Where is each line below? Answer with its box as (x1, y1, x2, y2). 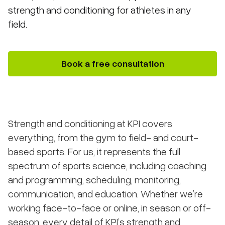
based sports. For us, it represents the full (8, 144, 180, 158)
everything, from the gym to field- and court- (8, 130, 198, 144)
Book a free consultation (61, 57, 164, 70)
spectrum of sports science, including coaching (8, 158, 206, 172)
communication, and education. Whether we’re (8, 186, 203, 200)
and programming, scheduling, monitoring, (8, 172, 181, 186)
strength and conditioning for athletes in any (8, 3, 191, 17)
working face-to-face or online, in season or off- (8, 200, 211, 214)
